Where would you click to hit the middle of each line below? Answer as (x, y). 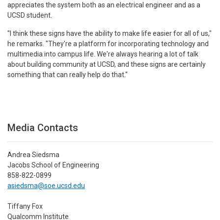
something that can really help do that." (68, 74)
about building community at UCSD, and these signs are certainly (107, 64)
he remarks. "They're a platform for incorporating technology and (108, 43)
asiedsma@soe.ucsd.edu (46, 185)
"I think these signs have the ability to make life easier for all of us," (110, 33)
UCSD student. (30, 15)
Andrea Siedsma (33, 154)
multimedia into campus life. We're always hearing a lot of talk (103, 54)
